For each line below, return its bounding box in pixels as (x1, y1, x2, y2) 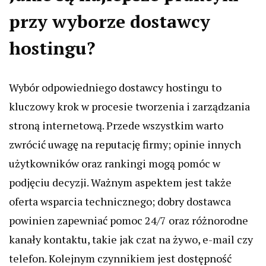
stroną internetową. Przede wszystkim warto (9, 118, 223, 133)
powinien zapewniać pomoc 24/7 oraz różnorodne (9, 213, 248, 228)
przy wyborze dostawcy (9, 9, 210, 34)
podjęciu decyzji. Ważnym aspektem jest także (9, 175, 232, 190)
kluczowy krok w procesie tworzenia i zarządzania (9, 99, 250, 114)
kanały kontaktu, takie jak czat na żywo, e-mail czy (9, 232, 253, 247)
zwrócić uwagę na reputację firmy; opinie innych (9, 137, 241, 152)
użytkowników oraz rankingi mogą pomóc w (9, 156, 220, 171)
